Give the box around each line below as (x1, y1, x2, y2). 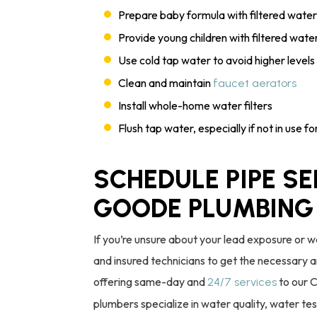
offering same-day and (93, 274, 207, 289)
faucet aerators (213, 76, 296, 90)
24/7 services (207, 275, 277, 289)
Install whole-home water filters (118, 98, 272, 113)
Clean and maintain (118, 75, 213, 90)
